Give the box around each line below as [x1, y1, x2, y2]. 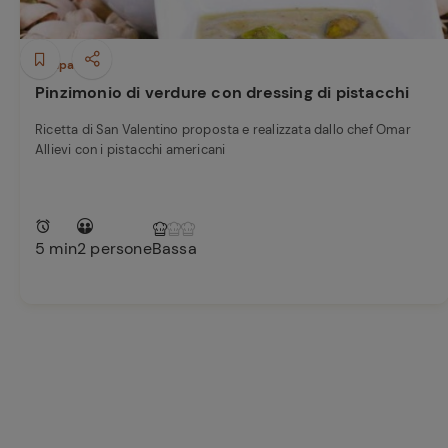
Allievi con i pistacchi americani [35, 141, 226, 158]
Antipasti [35, 57, 89, 73]
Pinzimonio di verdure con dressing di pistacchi [35, 82, 410, 103]
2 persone [77, 238, 152, 259]
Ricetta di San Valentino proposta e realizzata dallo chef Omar [35, 121, 411, 138]
